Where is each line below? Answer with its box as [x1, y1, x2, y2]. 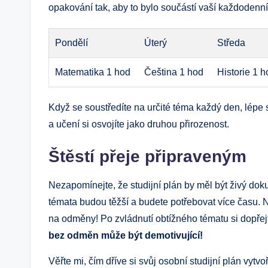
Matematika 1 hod [55, 66, 131, 77]
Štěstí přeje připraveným [48, 147, 246, 166]
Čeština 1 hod [144, 66, 204, 77]
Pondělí [55, 37, 89, 48]
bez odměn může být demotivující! [48, 230, 203, 240]
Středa [217, 37, 246, 48]
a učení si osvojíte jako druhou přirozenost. [48, 118, 229, 129]
